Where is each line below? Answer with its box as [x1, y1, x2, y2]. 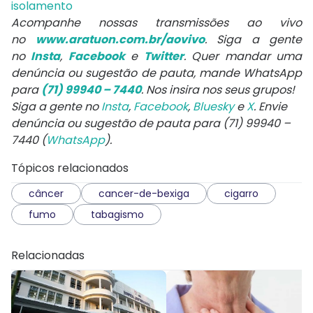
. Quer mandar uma [183, 48, 303, 64]
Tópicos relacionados [11, 159, 129, 176]
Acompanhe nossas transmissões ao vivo [11, 14, 302, 31]
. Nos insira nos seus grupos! [141, 81, 295, 98]
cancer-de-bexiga [99, 186, 189, 201]
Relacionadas [11, 247, 85, 263]
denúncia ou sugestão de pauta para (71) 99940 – [11, 115, 291, 131]
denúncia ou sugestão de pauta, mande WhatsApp [11, 64, 302, 81]
